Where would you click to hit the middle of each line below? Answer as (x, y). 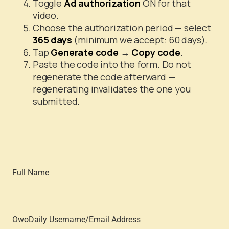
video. (46, 15)
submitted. (56, 101)
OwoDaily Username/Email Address (76, 220)
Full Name (31, 173)
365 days (52, 40)
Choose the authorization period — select (122, 28)
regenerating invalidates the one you (112, 89)
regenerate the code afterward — (104, 77)
